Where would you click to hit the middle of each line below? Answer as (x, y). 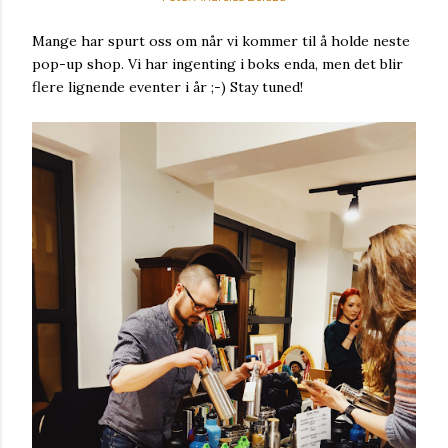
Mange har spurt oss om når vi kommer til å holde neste (221, 41)
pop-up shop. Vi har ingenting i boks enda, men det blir (217, 64)
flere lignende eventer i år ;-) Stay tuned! (167, 87)
